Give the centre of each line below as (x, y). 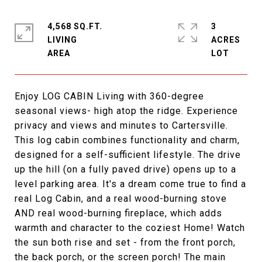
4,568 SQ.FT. (75, 26)
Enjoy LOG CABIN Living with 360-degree (109, 96)
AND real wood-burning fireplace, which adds (118, 213)
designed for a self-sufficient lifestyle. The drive (128, 154)
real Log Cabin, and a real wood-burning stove (121, 198)
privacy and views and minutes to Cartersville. (121, 125)
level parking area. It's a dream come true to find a (130, 184)
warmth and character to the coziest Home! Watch (130, 227)
